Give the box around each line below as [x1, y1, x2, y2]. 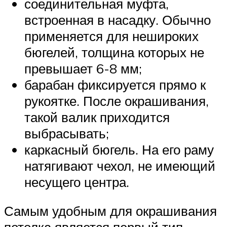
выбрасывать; [24, 125, 109, 141]
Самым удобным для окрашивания [4, 203, 217, 219]
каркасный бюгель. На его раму [24, 141, 214, 158]
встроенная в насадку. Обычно [24, 11, 211, 28]
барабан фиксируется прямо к [24, 76, 206, 93]
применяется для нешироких [24, 27, 199, 44]
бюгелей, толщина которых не [24, 44, 204, 60]
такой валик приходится [24, 108, 170, 125]
